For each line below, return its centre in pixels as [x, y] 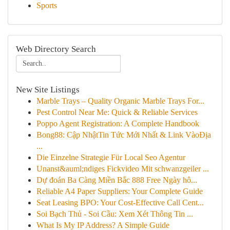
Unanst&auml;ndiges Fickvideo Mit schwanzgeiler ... [123, 169]
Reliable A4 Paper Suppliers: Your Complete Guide [120, 191]
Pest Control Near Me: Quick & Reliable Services [117, 112]
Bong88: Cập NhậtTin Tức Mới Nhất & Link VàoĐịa [124, 135]
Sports [47, 5]
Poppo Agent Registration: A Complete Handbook [118, 123]
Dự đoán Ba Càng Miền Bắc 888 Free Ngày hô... [117, 180]
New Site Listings [48, 90]
